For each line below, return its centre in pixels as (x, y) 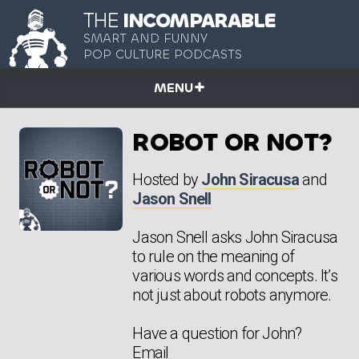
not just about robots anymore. (232, 294)
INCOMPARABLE (197, 21)
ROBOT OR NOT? (232, 142)
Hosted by (167, 179)
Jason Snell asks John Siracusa (235, 237)
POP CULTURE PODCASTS (163, 54)
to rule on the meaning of (214, 256)
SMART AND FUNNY (145, 38)
